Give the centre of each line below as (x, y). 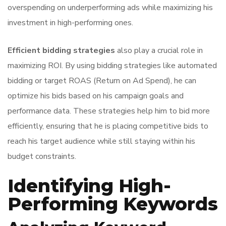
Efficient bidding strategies (61, 50)
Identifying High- (89, 186)
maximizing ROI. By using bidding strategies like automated (112, 66)
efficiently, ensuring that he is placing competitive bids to (108, 126)
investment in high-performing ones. (70, 23)
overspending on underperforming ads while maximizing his (110, 8)
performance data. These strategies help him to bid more (109, 111)
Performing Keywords (113, 204)
